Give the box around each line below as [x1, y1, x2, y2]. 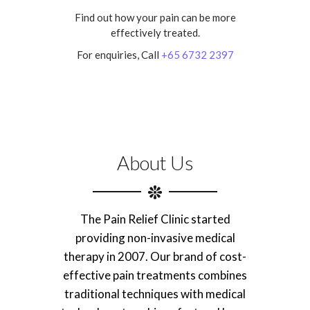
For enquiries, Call [76, 48, 161, 61]
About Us [116, 150, 194, 174]
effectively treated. [110, 26, 200, 39]
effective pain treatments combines [63, 267, 247, 282]
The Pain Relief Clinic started [80, 211, 230, 226]
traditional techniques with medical [64, 286, 246, 301]
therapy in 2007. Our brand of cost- [64, 248, 246, 264]
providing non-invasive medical [75, 230, 235, 245]
